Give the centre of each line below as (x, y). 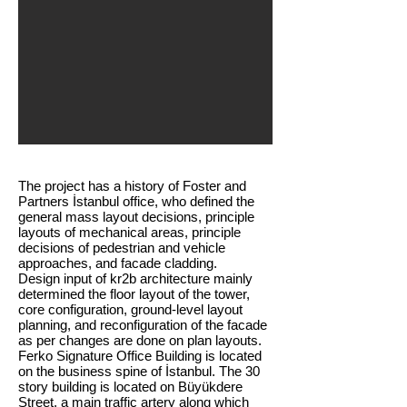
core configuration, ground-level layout (130, 309)
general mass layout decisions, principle (136, 217)
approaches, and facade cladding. (118, 263)
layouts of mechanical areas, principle (129, 232)
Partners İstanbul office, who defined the (136, 201)
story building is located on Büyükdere (130, 387)
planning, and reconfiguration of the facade (143, 325)
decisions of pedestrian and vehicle (122, 248)
